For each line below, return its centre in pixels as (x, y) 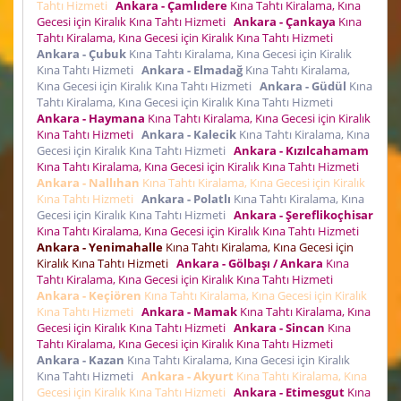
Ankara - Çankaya (285, 21)
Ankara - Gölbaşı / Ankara (250, 263)
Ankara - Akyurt (188, 375)
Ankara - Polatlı (186, 198)
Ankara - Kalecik (189, 134)
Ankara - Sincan (279, 327)
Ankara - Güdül (303, 85)
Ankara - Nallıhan (88, 182)
